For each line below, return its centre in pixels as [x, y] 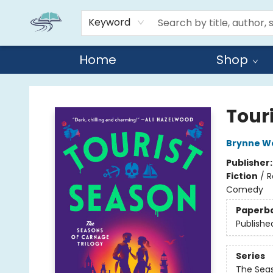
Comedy [244, 190]
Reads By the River [48, 85]
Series [250, 256]
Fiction [242, 176]
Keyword [109, 22]
